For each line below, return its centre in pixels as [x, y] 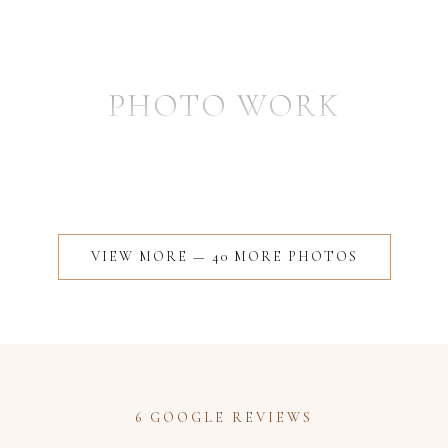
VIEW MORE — [151, 256]
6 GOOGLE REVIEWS [224, 417]
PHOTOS [322, 256]
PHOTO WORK [224, 105]
